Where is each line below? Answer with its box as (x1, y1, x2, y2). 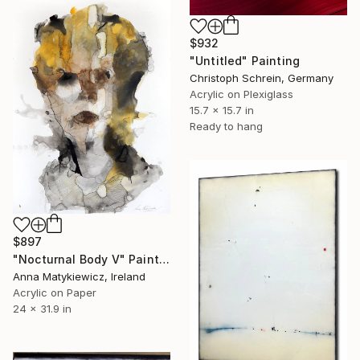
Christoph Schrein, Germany (190, 72, 333, 84)
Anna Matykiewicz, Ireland (13, 270, 145, 284)
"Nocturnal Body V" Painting (158, 252, 170, 267)
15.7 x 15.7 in (190, 104, 254, 117)
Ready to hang (190, 120, 263, 133)
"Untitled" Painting (190, 54, 301, 67)
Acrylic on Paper (13, 286, 96, 300)
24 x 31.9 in (13, 302, 72, 316)
